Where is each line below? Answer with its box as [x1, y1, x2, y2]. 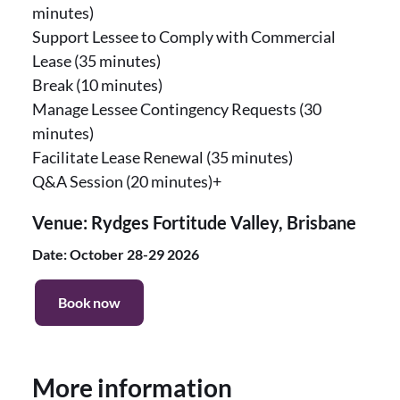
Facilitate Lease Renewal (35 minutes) [32, 147, 293, 167]
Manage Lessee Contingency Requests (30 [32, 99, 321, 119]
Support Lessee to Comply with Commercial [32, 27, 336, 46]
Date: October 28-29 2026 [32, 246, 199, 262]
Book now [58, 294, 121, 311]
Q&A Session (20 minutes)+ [32, 171, 221, 191]
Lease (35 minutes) [32, 51, 161, 71]
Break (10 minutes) [32, 75, 162, 95]
